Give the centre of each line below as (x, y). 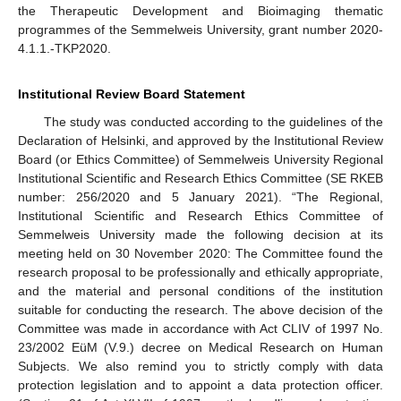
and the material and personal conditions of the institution (200, 290)
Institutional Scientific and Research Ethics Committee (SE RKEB (200, 178)
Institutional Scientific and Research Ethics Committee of (200, 215)
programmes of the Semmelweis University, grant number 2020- (200, 29)
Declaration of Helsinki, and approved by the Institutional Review (200, 140)
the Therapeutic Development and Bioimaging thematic (200, 10)
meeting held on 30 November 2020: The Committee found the (200, 253)
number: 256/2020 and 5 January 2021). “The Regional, (200, 196)
